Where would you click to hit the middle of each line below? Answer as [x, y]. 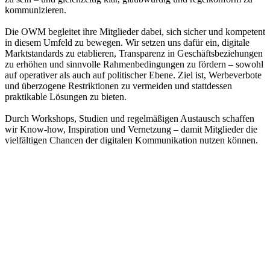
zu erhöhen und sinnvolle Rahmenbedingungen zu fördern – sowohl [134, 64]
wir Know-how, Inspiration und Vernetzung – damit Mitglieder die [131, 129]
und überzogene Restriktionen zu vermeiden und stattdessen [118, 86]
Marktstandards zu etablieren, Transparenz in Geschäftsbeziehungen [134, 53]
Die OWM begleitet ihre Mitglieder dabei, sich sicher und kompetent [135, 31]
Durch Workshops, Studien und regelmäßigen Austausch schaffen [130, 118]
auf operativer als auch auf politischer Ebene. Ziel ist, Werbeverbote [133, 75]
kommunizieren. [36, 10]
